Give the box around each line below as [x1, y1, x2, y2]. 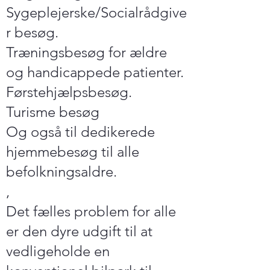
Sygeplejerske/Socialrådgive [6, 4, 187, 21]
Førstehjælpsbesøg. [6, 83, 132, 101]
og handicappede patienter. [6, 63, 184, 81]
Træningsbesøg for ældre [6, 43, 167, 61]
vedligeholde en [6, 242, 110, 260]
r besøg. [6, 24, 58, 41]
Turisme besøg [6, 103, 99, 121]
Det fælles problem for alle [6, 202, 176, 220]
